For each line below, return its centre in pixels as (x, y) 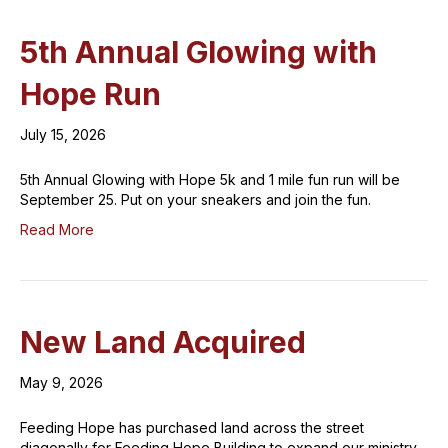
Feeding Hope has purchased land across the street (192, 427)
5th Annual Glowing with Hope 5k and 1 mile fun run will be (210, 179)
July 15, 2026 (63, 134)
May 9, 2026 (61, 382)
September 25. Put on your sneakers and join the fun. (195, 199)
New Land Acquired (163, 342)
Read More (57, 229)
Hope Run (90, 94)
